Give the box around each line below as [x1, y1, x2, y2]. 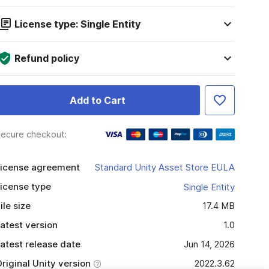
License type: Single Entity [14, 18, 141, 30]
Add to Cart [69, 94, 125, 106]
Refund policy [14, 52, 79, 64]
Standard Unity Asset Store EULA [94, 162, 235, 173]
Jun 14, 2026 [183, 238, 235, 250]
